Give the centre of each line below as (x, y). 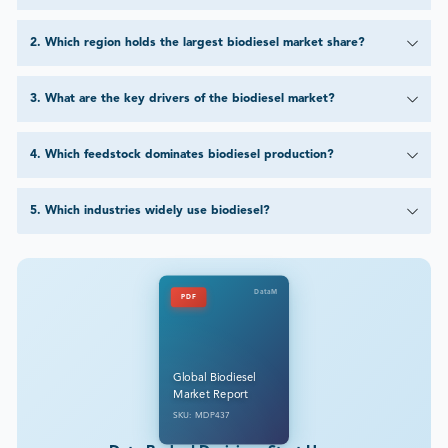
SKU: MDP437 (201, 416)
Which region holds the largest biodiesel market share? (204, 43)
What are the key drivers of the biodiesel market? (189, 99)
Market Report (211, 395)
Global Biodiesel (214, 379)
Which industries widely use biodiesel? (157, 211)
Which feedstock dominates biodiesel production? (189, 155)
